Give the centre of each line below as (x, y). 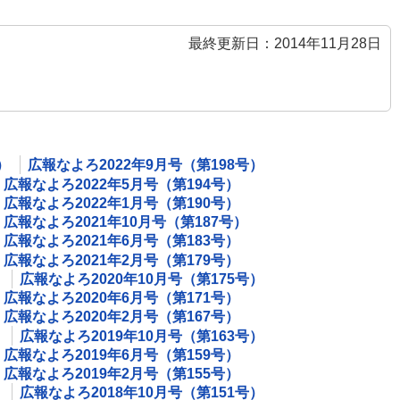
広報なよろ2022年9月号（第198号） (146, 165)
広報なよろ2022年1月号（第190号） (121, 203)
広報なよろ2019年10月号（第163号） (142, 336)
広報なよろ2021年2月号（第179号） (121, 260)
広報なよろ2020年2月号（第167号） (121, 317)
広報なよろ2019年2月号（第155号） (121, 374)
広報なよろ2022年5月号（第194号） (121, 184)
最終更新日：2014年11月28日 (285, 43)
